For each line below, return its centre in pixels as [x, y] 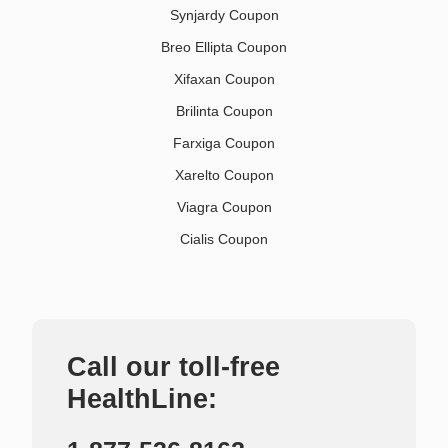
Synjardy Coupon [224, 15]
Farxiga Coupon [224, 143]
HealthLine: [142, 399]
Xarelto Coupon [224, 175]
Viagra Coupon [224, 207]
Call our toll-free [173, 367]
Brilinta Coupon [224, 111]
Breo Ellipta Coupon [224, 47]
